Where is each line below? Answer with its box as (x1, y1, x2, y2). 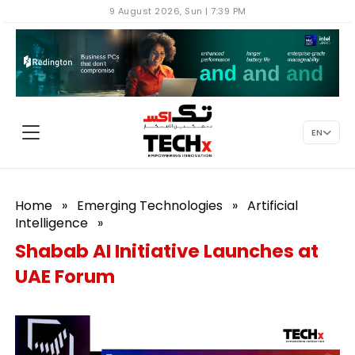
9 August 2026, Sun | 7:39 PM (109, 5, 246, 17)
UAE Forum (15, 264, 116, 289)
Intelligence (15, 214, 89, 232)
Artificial (247, 197, 299, 215)
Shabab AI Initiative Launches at (15, 239, 319, 264)
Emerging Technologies (77, 197, 223, 215)
